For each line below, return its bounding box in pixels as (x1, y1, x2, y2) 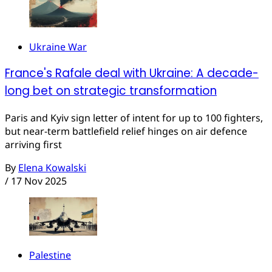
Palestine (29, 248, 71, 262)
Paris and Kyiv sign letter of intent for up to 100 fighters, (5, 111, 263, 125)
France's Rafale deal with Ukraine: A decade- (5, 65, 259, 82)
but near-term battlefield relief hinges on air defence (5, 124, 247, 138)
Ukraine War (29, 39, 87, 53)
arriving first (5, 138, 62, 152)
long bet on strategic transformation (5, 83, 217, 100)
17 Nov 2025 (11, 174, 67, 188)
